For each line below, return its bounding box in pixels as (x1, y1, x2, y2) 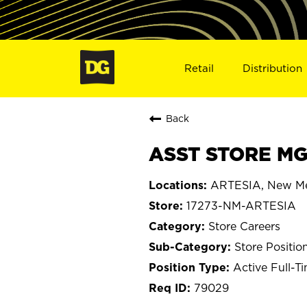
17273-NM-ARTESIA (186, 199, 296, 212)
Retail (184, 62, 214, 74)
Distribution (243, 62, 303, 74)
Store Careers (208, 219, 280, 232)
